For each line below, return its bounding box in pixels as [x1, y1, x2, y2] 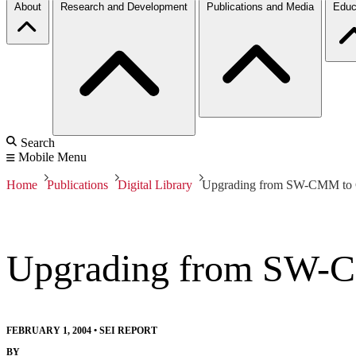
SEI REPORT [99, 324, 157, 336]
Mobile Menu [18, 149, 87, 164]
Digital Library [118, 177, 192, 192]
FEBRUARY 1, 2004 [6, 324, 91, 336]
